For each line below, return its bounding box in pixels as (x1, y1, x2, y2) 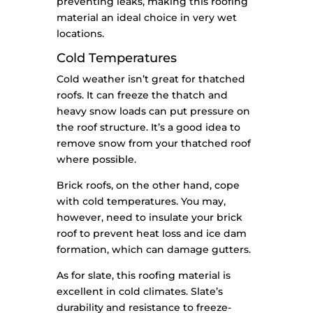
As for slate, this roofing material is (56, 269, 231, 282)
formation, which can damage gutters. (56, 243, 251, 256)
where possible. (56, 153, 136, 166)
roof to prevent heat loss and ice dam (56, 227, 247, 240)
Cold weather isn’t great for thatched (56, 73, 245, 86)
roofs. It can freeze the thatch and (56, 89, 228, 102)
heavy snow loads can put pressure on (56, 105, 250, 118)
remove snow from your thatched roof (56, 137, 251, 150)
